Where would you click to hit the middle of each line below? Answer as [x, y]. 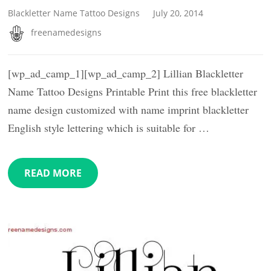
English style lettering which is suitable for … [109, 128]
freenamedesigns [67, 33]
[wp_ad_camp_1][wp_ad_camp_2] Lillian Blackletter [126, 73]
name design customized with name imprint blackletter [129, 110]
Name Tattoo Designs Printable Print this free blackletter [133, 92]
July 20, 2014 [178, 13]
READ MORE [53, 173]
